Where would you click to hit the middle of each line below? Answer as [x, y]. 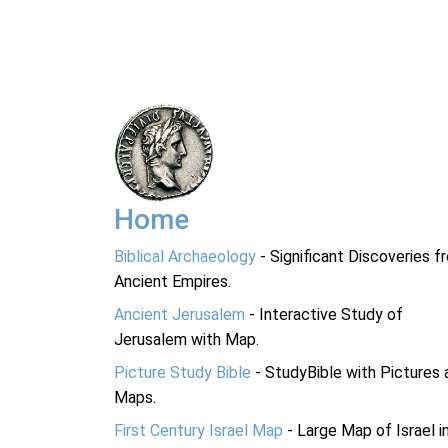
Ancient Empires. [172, 281]
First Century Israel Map [198, 430]
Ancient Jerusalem [179, 314]
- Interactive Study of [324, 314]
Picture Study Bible [182, 372]
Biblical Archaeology [185, 256]
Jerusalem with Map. [186, 339]
